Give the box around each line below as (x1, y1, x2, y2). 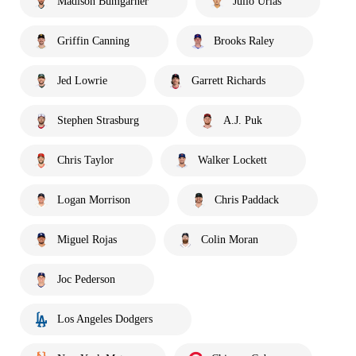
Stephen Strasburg (57, 114, 139, 127)
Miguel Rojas (57, 234, 117, 246)
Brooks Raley (214, 35, 274, 48)
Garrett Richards (192, 75, 265, 87)
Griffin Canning (57, 35, 130, 48)
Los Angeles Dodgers (57, 313, 153, 326)
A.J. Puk (223, 114, 262, 127)
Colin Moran (201, 234, 258, 246)
